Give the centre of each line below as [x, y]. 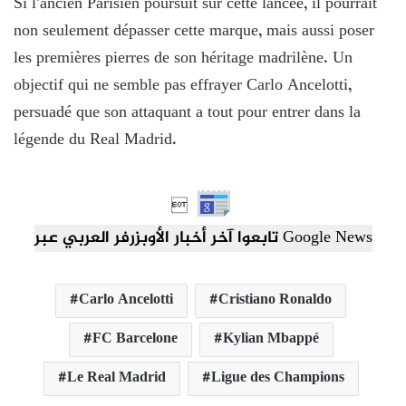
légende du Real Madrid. [95, 140]
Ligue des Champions [277, 378]
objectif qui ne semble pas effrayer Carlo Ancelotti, [183, 86]
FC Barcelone [135, 339]
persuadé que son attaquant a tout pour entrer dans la [187, 113]
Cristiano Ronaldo [275, 300]
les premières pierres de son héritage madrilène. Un [183, 58]
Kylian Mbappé [271, 339]
